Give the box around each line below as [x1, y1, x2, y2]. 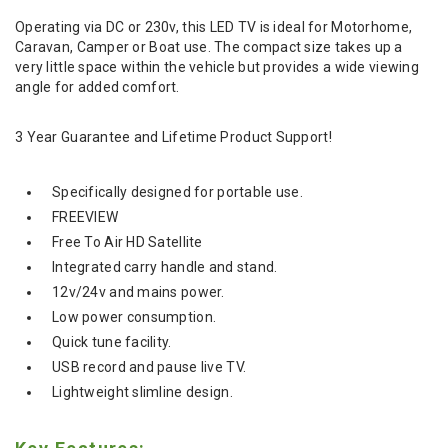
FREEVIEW [52, 208, 119, 225]
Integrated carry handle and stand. [52, 258, 278, 275]
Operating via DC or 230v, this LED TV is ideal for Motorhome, [15, 18, 413, 35]
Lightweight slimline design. [52, 383, 233, 400]
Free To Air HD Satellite [52, 233, 203, 250]
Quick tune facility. [52, 333, 172, 350]
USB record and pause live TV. [52, 358, 247, 375]
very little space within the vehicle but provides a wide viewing [15, 58, 419, 75]
